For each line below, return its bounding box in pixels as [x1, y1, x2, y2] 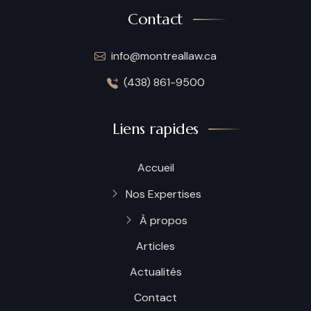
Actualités [129, 264, 182, 279]
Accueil [137, 160, 174, 175]
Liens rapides [112, 119, 199, 138]
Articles [136, 238, 175, 253]
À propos [139, 212, 187, 228]
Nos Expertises [125, 186, 201, 201]
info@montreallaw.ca [111, 48, 217, 63]
